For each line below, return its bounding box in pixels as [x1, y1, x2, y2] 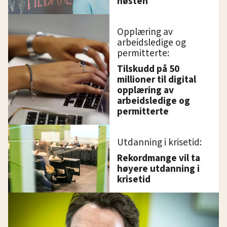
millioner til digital [117, 72, 197, 87]
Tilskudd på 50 [117, 61, 180, 76]
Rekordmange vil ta [117, 150, 201, 165]
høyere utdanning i [117, 161, 200, 176]
